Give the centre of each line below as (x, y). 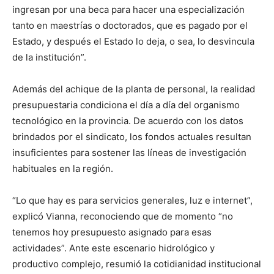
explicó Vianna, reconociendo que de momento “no (123, 216)
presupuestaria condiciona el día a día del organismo (126, 105)
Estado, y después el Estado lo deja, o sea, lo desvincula (133, 41)
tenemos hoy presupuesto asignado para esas (112, 232)
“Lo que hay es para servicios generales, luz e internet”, (132, 200)
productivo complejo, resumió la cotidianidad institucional (137, 264)
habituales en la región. (63, 168)
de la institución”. (49, 57)
